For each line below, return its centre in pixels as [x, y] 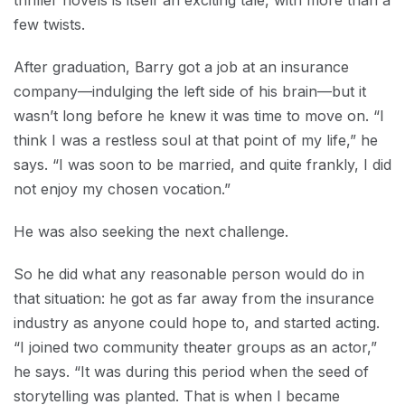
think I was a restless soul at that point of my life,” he [196, 140]
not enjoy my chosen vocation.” [122, 189]
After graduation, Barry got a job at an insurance [181, 67]
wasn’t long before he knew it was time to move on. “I [199, 116]
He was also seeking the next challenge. [151, 231]
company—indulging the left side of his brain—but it [190, 91]
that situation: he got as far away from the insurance [194, 298]
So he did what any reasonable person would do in [189, 274]
